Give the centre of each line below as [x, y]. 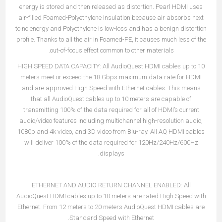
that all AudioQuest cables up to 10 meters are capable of [111, 99]
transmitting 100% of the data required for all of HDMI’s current [111, 110]
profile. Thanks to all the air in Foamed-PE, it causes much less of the [111, 39]
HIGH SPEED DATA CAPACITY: [59, 66]
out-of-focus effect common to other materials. [112, 50]
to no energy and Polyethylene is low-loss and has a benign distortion [111, 28]
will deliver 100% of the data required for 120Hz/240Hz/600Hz [111, 142]
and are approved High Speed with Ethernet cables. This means [111, 88]
